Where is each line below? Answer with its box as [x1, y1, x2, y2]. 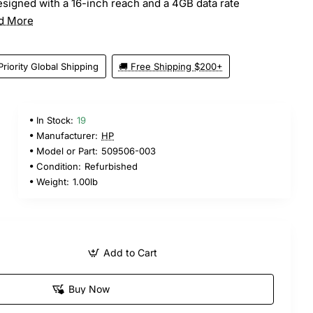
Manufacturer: [36, 129, 98, 141]
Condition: [36, 160, 81, 172]
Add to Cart [103, 246, 157, 259]
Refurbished [85, 160, 138, 172]
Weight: [36, 175, 69, 187]
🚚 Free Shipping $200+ [118, 60, 223, 72]
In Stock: [36, 114, 73, 126]
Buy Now [68, 282, 110, 295]
